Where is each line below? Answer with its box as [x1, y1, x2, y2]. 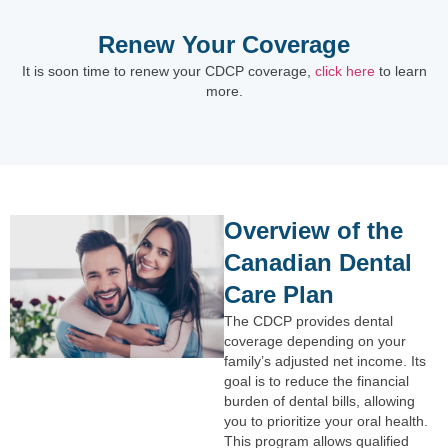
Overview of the [224, 217, 403, 245]
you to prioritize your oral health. [224, 413, 428, 430]
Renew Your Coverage [98, 30, 350, 58]
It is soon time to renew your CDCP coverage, [21, 62, 315, 79]
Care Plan [224, 281, 334, 309]
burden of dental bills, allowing [224, 393, 415, 410]
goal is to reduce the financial [224, 373, 409, 390]
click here [314, 62, 375, 79]
